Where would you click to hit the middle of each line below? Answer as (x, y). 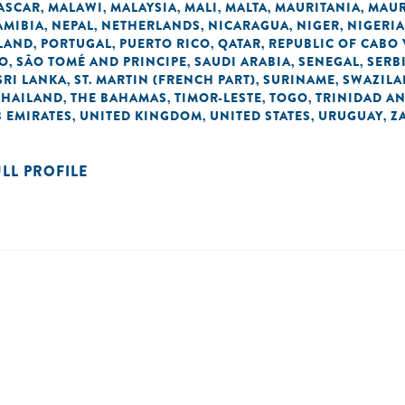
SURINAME (299, 80)
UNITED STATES (260, 116)
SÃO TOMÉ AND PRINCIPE (102, 61)
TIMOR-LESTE (218, 98)
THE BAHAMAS (119, 98)
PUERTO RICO (165, 43)
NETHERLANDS (151, 25)
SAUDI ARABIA (243, 61)
